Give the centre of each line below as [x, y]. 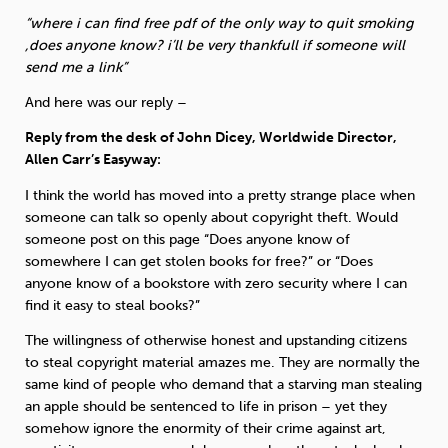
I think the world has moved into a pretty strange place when [220, 195]
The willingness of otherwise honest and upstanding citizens [216, 341]
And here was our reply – [106, 103]
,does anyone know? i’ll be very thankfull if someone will [215, 45]
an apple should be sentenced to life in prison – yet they [206, 407]
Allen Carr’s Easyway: [93, 160]
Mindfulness [356, 370]
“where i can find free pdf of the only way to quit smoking [219, 23]
